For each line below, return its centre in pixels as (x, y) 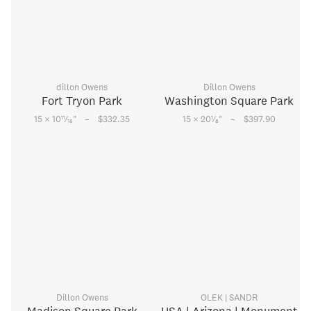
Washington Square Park (229, 101)
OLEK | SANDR (229, 297)
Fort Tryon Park (82, 101)
